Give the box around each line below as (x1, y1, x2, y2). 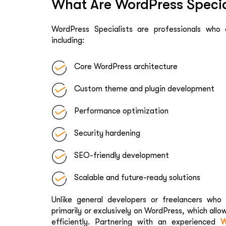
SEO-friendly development (74, 150, 169, 160)
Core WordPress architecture (74, 62, 178, 71)
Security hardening (74, 128, 140, 138)
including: (51, 35, 84, 45)
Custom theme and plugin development (74, 84, 214, 93)
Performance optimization (74, 106, 168, 116)
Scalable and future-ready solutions (74, 173, 200, 182)
